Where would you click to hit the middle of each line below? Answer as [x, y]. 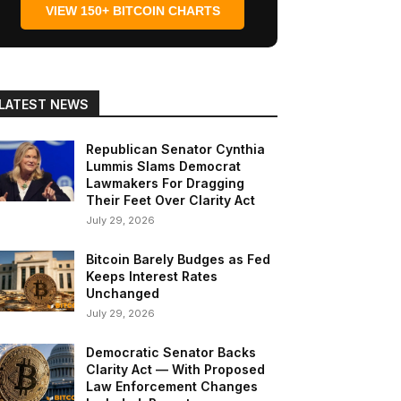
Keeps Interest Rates [152, 277]
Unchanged [123, 294]
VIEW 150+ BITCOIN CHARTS [132, 11]
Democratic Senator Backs [171, 353]
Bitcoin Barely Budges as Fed [179, 260]
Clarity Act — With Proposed [176, 370]
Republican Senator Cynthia [176, 149]
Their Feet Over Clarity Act [173, 200]
